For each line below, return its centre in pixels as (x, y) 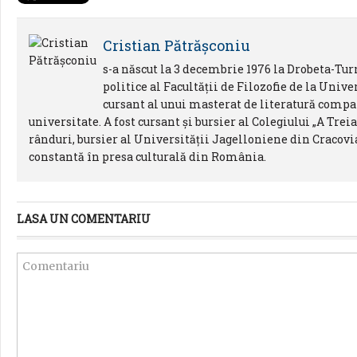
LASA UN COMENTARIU (84, 219)
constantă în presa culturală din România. (147, 157)
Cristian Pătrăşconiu (177, 45)
